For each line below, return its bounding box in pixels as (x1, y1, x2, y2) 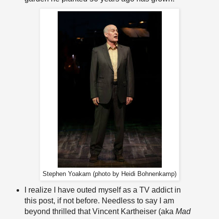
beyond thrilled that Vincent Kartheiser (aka (24, 207, 175, 216)
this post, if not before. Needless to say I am (24, 197, 174, 205)
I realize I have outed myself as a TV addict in (24, 186, 181, 195)
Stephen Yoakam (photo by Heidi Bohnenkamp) (43, 171, 176, 178)
